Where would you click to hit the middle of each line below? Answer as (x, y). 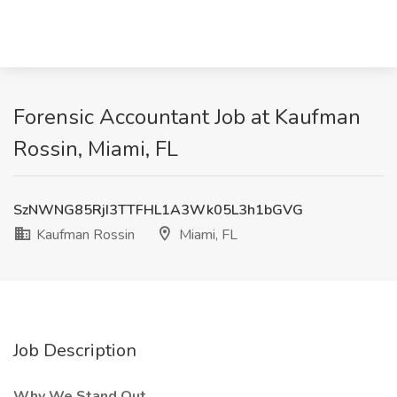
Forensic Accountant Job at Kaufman (187, 117)
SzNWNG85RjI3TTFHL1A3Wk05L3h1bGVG (158, 210)
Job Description (75, 350)
